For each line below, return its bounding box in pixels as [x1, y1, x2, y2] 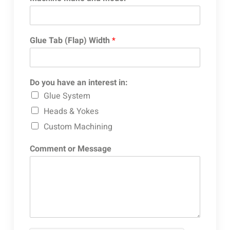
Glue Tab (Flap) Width [29, 34, 112, 47]
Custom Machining [43, 120, 112, 133]
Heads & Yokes [43, 105, 99, 118]
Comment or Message [29, 142, 111, 155]
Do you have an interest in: [29, 76, 128, 89]
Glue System [43, 89, 90, 102]
